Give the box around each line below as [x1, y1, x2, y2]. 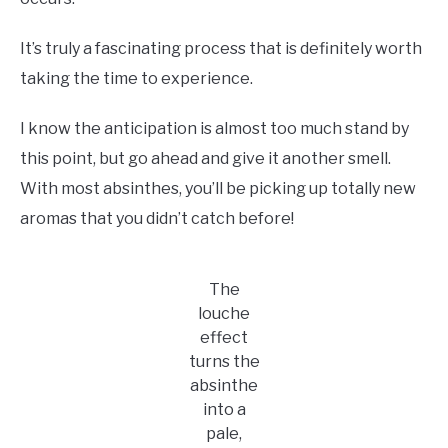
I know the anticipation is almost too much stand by [20, 118, 409, 138]
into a [202, 399, 246, 419]
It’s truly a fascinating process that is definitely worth [20, 38, 422, 58]
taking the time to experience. [20, 68, 253, 88]
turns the [188, 351, 260, 371]
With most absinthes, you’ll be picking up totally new [20, 178, 416, 198]
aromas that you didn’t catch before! [20, 208, 294, 228]
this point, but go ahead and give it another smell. [20, 148, 391, 168]
